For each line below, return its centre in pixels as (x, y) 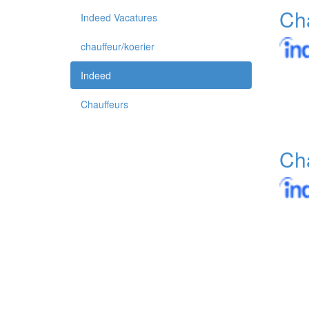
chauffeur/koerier (118, 46)
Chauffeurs (104, 104)
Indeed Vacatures (119, 17)
